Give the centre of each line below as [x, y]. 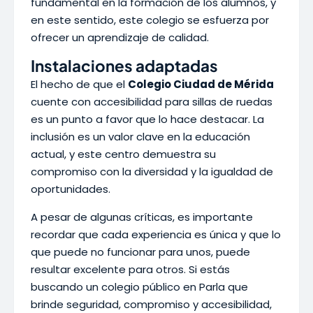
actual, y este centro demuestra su [123, 154]
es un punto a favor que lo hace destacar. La [147, 119]
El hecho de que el [79, 84]
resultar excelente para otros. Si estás [130, 269]
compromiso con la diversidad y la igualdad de [152, 172]
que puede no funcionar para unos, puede [140, 252]
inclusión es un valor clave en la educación [140, 137]
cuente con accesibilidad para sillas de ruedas [152, 102]
